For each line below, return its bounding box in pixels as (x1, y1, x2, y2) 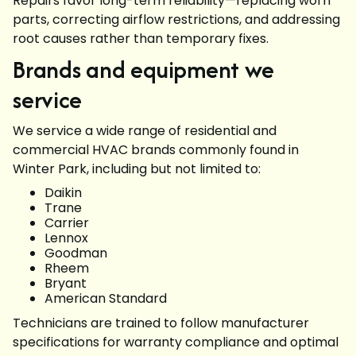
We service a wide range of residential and (13, 122, 277, 141)
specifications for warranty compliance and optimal (13, 333, 339, 352)
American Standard (44, 289, 167, 308)
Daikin (44, 184, 82, 203)
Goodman (44, 244, 107, 263)
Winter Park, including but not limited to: (13, 160, 261, 179)
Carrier (44, 214, 89, 233)
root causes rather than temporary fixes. (13, 29, 269, 48)
